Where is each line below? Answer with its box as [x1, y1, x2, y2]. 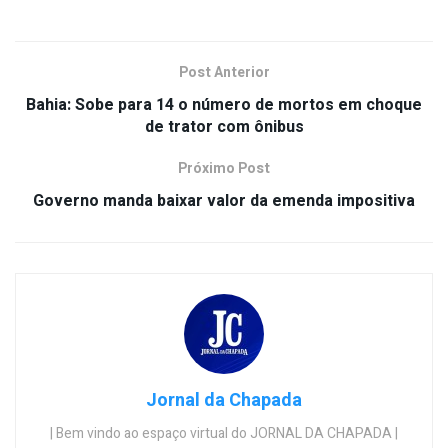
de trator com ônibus [144, 114, 304, 139]
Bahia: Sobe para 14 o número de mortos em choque [26, 92, 422, 117]
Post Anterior [178, 61, 270, 83]
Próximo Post [178, 157, 270, 179]
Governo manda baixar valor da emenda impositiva [33, 188, 415, 213]
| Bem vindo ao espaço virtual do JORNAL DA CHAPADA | [50, 422, 398, 444]
